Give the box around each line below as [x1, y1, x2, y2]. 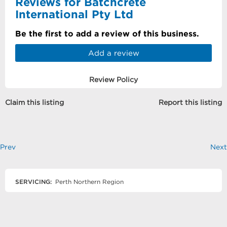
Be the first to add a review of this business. [15, 29, 199, 38]
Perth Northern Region [53, 178, 124, 185]
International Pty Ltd [15, 8, 133, 20]
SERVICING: [15, 178, 52, 185]
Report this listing [159, 98, 222, 106]
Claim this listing [5, 98, 64, 106]
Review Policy [89, 75, 138, 84]
